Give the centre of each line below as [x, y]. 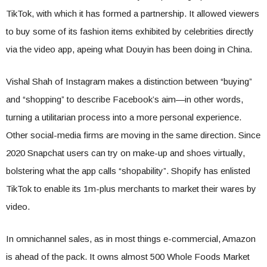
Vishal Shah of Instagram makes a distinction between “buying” [129, 81]
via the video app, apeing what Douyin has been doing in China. [129, 49]
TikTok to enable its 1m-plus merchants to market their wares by [131, 189]
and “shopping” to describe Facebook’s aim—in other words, [125, 99]
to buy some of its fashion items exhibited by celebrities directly [130, 31]
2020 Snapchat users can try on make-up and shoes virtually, [125, 153]
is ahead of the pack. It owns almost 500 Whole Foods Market [128, 257]
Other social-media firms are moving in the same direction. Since [133, 135]
